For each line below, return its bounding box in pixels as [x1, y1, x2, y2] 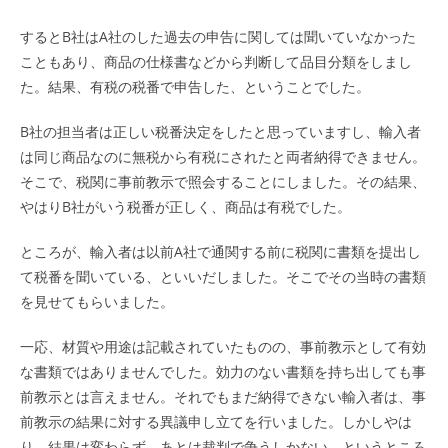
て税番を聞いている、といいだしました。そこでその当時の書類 [20, 267, 426, 286]
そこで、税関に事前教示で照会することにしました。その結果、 [20, 172, 426, 191]
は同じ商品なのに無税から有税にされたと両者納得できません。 [20, 147, 426, 166]
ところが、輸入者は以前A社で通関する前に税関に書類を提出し [20, 242, 421, 261]
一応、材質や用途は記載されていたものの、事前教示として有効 [20, 337, 426, 356]
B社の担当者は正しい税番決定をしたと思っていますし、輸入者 [20, 122, 421, 141]
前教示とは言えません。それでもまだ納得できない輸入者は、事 [20, 387, 426, 406]
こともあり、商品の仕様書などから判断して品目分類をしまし [20, 52, 412, 71]
